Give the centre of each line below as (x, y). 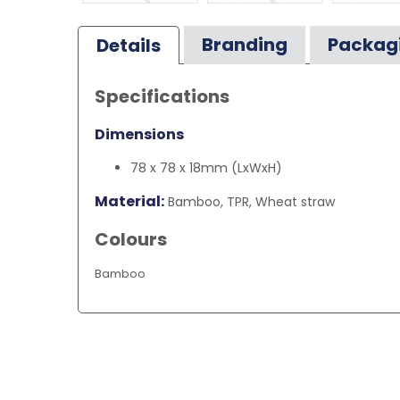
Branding (245, 44)
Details (129, 45)
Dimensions (139, 134)
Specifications (162, 96)
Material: (129, 201)
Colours (131, 239)
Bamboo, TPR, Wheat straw (250, 201)
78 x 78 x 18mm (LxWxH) (206, 167)
